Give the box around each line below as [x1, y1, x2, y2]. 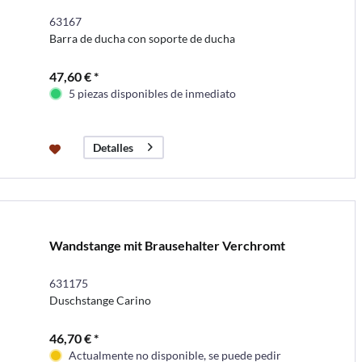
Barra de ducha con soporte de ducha [48, 31, 235, 45]
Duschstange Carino [48, 293, 151, 307]
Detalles [92, 140, 133, 154]
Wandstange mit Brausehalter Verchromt [48, 237, 285, 253]
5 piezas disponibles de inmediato [68, 86, 236, 100]
